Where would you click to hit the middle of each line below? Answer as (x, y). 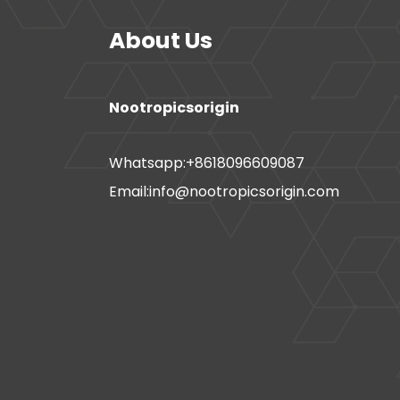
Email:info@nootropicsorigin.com (224, 191)
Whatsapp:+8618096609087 (207, 162)
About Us (161, 40)
